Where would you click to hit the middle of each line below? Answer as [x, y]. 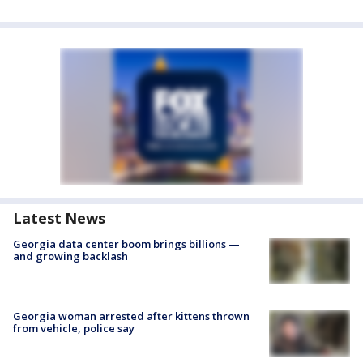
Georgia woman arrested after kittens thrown [131, 316]
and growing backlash [70, 256]
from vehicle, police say [74, 329]
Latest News [59, 218]
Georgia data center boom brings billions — [126, 244]
